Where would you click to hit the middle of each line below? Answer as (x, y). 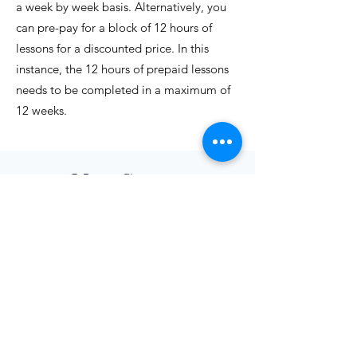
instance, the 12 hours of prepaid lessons (122, 69)
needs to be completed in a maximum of (123, 90)
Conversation (127, 343)
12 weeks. (43, 110)
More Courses (127, 179)
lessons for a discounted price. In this (112, 48)
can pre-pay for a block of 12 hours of (114, 27)
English (127, 328)
